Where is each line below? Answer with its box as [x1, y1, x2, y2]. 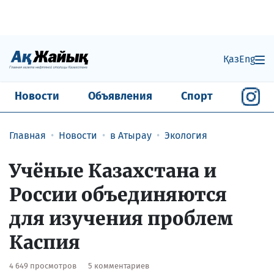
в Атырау [110, 129, 152, 141]
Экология [165, 129, 207, 141]
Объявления [87, 89, 152, 103]
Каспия [9, 230, 80, 254]
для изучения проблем [9, 206, 233, 230]
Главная [9, 129, 46, 141]
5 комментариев [88, 261, 149, 270]
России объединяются [9, 182, 227, 206]
